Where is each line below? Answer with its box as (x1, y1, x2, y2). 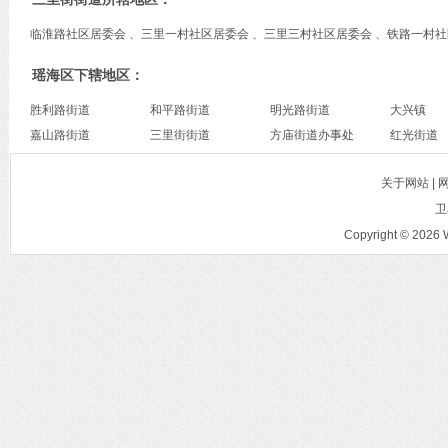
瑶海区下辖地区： (31, 67, 144, 83)
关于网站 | (380, 176, 438, 190)
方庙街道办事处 (269, 128, 354, 142)
